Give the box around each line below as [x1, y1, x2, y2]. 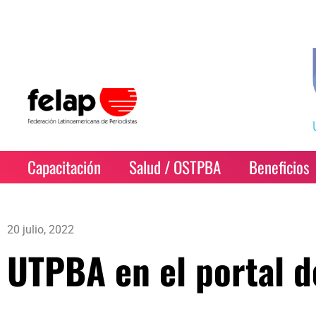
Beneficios [249, 155, 310, 179]
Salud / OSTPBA [129, 155, 221, 179]
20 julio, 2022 [7, 223, 74, 236]
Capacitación [28, 155, 102, 179]
